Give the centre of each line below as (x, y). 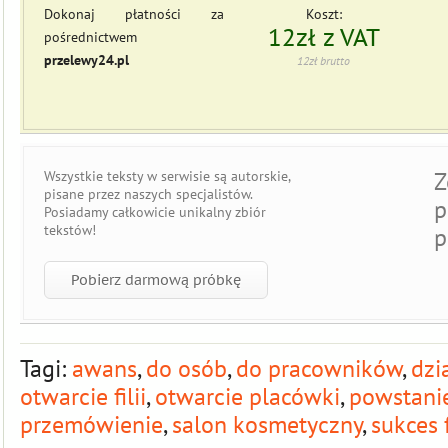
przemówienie (91, 423)
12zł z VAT (324, 37)
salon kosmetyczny (267, 423)
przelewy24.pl (86, 59)
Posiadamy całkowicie (111, 211)
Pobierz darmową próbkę (156, 279)
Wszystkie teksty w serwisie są (137, 175)
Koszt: (324, 13)
